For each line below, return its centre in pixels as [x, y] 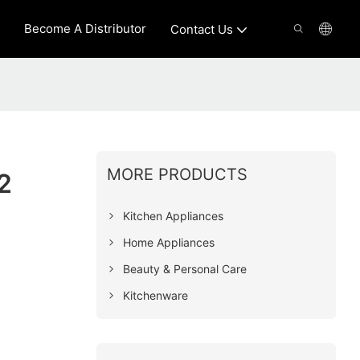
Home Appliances [168, 242]
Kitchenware [155, 295]
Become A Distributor [85, 29]
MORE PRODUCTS [177, 174]
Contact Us [201, 30]
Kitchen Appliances [173, 215]
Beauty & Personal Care [184, 268]
